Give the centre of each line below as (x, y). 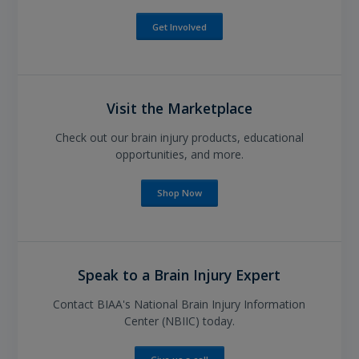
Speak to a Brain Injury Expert (179, 274)
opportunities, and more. (179, 154)
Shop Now (179, 193)
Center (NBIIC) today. (179, 321)
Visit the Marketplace (179, 109)
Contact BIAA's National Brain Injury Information (179, 304)
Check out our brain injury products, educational (179, 137)
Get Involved (179, 26)
